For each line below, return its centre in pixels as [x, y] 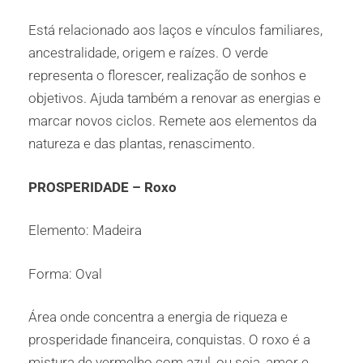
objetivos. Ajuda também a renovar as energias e [175, 98]
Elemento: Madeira [85, 231]
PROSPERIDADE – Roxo [102, 187]
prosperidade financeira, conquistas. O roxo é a [169, 340]
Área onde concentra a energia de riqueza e [158, 317]
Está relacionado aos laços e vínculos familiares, [175, 30]
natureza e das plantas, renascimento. [142, 144]
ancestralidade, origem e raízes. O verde [148, 53]
